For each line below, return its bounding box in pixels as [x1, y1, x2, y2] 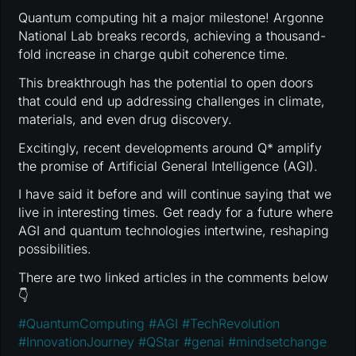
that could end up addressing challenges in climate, [18, 93, 326, 110]
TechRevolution [190, 315, 281, 332]
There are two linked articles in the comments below [18, 269, 329, 285]
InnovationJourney [26, 334, 135, 350]
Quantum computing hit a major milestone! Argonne [18, 10, 324, 26]
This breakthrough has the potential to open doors [18, 75, 314, 91]
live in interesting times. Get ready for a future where [18, 204, 334, 221]
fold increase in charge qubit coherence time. [18, 46, 289, 63]
